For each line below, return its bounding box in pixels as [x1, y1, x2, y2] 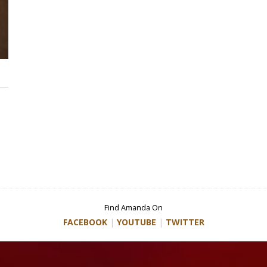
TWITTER [165, 216, 204, 228]
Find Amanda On [104, 202, 163, 213]
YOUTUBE [116, 216, 156, 228]
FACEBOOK [63, 216, 107, 228]
